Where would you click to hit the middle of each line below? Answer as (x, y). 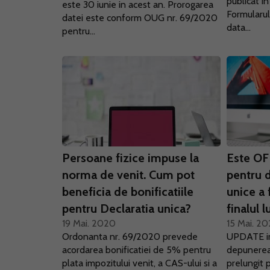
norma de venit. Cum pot (128, 175)
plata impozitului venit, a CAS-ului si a (140, 263)
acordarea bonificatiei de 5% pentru (137, 250)
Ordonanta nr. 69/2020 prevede (130, 237)
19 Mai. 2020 (89, 223)
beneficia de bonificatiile (128, 192)
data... (239, 27)
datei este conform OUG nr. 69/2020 (140, 18)
